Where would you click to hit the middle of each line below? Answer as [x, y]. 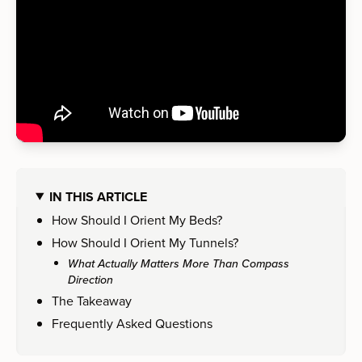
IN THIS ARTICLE [98, 196]
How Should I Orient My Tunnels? [145, 242]
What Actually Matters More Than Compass [179, 263]
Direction [90, 279]
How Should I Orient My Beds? [137, 219]
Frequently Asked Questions [132, 323]
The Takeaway [92, 300]
